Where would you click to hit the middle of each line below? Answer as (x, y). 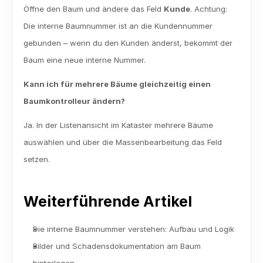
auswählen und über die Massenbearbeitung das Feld (123, 142)
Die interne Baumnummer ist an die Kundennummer (118, 26)
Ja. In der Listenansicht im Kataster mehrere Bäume (118, 125)
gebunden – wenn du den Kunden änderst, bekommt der (128, 43)
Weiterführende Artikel (108, 201)
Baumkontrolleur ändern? (74, 101)
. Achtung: (209, 9)
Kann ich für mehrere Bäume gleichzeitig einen (117, 84)
